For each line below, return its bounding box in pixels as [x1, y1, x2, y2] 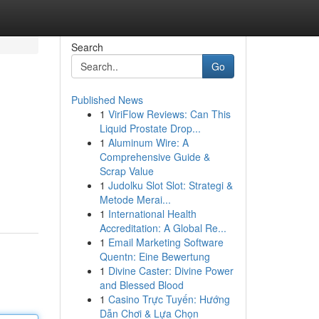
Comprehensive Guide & [99, 150, 210, 164]
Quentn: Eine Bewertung [99, 249, 210, 263]
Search [70, 40, 103, 54]
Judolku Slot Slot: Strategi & [108, 178, 233, 192]
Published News [70, 93, 143, 107]
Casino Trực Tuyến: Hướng [108, 292, 230, 306]
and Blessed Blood [99, 278, 184, 292]
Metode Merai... [99, 192, 171, 206]
